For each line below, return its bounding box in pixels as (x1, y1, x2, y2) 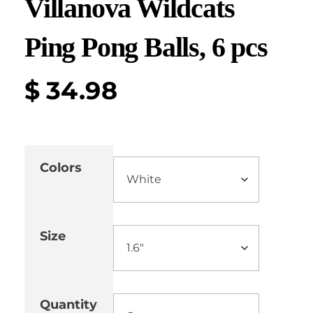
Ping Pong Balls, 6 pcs (24, 31, 268, 63)
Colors (40, 159, 82, 175)
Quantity (40, 296, 98, 312)
